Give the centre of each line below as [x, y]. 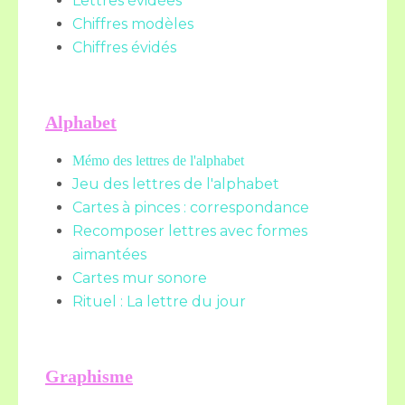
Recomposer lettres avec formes [190, 231]
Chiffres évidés [124, 47]
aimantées [109, 254]
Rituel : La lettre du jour [159, 301]
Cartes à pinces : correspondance [191, 207]
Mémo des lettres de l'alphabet [158, 160]
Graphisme [89, 376]
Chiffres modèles [133, 24]
